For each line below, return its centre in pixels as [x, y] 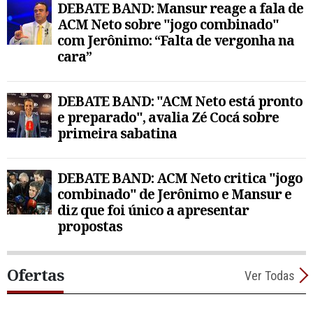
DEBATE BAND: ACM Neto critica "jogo [180, 177]
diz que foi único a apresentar [153, 210]
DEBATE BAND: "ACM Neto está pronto [180, 101]
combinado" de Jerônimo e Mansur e [174, 194]
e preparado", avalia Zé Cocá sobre [168, 117]
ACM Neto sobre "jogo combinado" [168, 24]
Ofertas [35, 275]
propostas [90, 226]
